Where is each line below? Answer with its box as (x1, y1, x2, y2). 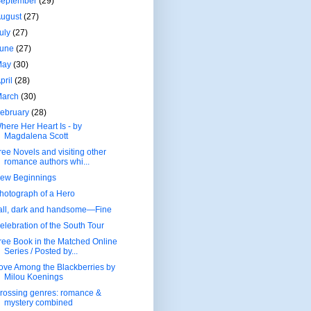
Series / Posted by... (3, 246, 78, 256)
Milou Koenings (3, 271, 63, 282)
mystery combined (3, 297, 73, 308)
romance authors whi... (3, 156, 90, 167)
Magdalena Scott (3, 131, 68, 141)
